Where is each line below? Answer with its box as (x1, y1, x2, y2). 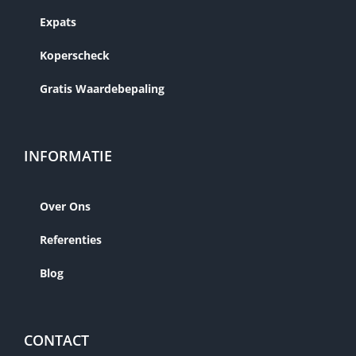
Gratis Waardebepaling (40, 81, 164, 97)
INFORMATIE (24, 146, 112, 166)
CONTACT (24, 331, 89, 350)
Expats (40, 14, 76, 30)
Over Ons (40, 199, 91, 215)
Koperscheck (40, 48, 110, 64)
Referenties (40, 232, 102, 248)
